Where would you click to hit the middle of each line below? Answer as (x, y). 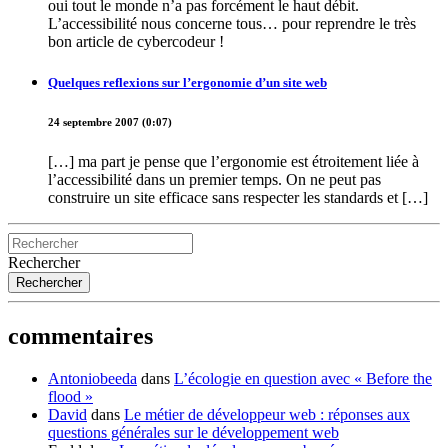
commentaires (80, 336)
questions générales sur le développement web (193, 432)
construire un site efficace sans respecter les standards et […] (238, 198)
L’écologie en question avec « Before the (303, 378)
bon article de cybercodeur (131, 42)
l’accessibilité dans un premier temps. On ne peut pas (214, 180)
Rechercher (44, 263)
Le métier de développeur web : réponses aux (267, 414)
